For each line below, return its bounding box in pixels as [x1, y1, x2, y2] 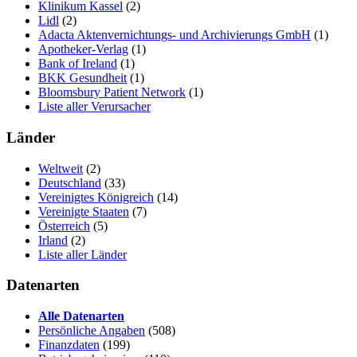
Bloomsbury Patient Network [38, 85, 186, 100]
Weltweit [38, 161, 83, 175]
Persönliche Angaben [38, 324, 145, 338]
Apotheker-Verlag [38, 42, 128, 57]
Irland [38, 233, 68, 247]
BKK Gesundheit [38, 71, 127, 85]
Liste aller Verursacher [38, 100, 151, 114]
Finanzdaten [38, 338, 100, 352]
